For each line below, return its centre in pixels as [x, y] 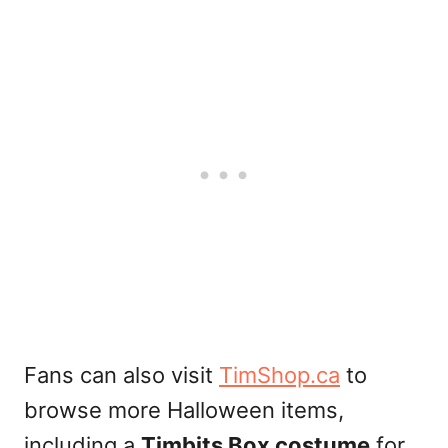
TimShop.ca [279, 374]
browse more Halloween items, [184, 409]
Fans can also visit [121, 374]
